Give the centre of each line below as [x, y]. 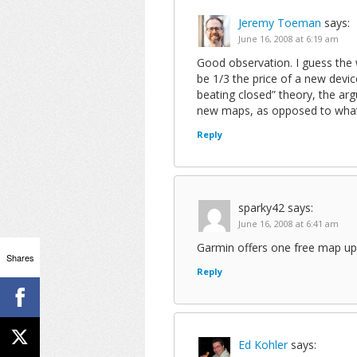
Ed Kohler [263, 345]
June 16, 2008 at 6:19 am [288, 39]
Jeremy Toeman [280, 23]
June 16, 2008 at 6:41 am [288, 224]
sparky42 [261, 208]
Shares [20, 257]
